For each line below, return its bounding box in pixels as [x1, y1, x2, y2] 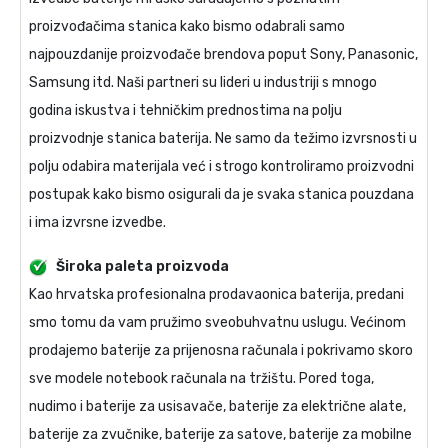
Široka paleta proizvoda [56, 258, 229, 276]
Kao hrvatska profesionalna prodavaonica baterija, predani [29, 286, 404, 304]
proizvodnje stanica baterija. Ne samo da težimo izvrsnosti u [29, 130, 417, 148]
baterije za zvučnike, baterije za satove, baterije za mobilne [29, 426, 412, 444]
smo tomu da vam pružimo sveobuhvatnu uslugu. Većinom [29, 314, 406, 332]
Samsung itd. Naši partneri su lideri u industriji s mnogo [29, 74, 377, 92]
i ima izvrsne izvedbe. [29, 214, 166, 232]
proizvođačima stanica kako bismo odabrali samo [29, 18, 345, 36]
